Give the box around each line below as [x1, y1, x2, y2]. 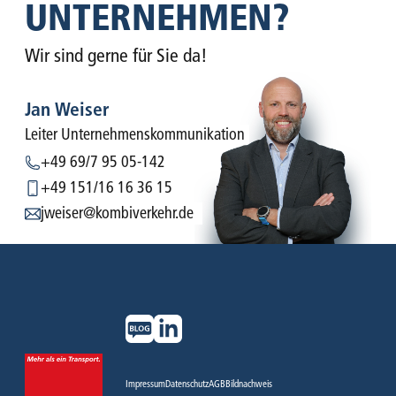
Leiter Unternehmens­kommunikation [25, 125, 245, 145]
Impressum [126, 377, 165, 391]
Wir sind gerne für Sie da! [25, 43, 208, 67]
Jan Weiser [25, 97, 110, 121]
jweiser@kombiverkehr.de [41, 203, 194, 224]
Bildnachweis [225, 377, 272, 391]
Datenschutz [165, 377, 209, 391]
